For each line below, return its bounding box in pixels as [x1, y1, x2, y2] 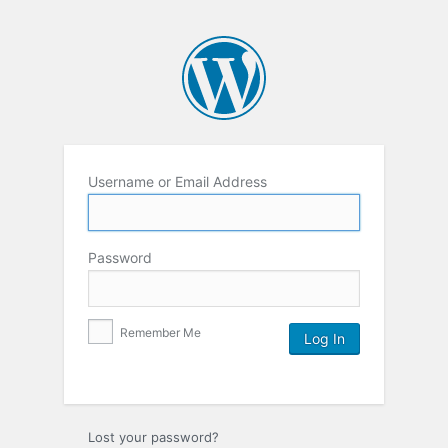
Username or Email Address [88, 172, 267, 190]
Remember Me [117, 324, 201, 340]
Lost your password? [88, 428, 219, 445]
